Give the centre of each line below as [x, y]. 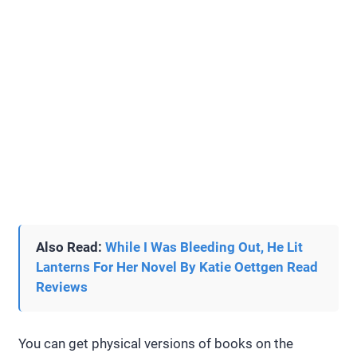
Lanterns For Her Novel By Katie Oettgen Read [177, 267]
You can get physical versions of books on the [156, 343]
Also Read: [71, 247]
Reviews [62, 286]
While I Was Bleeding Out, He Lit [204, 247]
